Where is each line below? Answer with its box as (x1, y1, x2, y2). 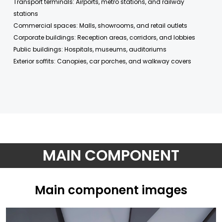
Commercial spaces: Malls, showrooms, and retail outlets (13, 21, 187, 30)
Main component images (35, 182, 187, 199)
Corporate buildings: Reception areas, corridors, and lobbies (13, 33, 195, 42)
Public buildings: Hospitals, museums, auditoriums (13, 45, 166, 54)
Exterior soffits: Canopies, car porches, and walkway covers (13, 57, 191, 66)
